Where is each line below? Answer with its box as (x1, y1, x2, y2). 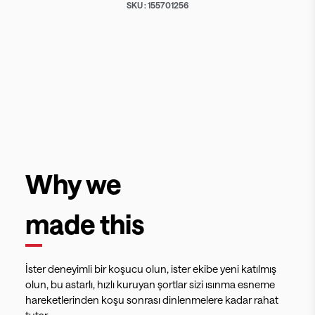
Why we (25, 168, 122, 199)
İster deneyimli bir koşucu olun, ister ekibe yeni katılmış (25, 262, 276, 275)
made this (25, 208, 145, 239)
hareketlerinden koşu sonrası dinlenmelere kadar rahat (25, 293, 278, 306)
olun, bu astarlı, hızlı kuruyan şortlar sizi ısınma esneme (25, 278, 275, 290)
